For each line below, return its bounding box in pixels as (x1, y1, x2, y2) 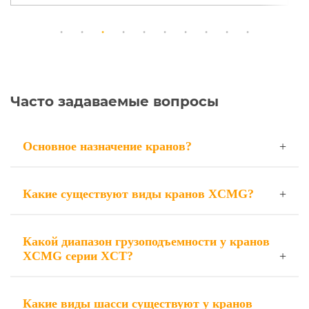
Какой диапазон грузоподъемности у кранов (23, 235, 270, 248)
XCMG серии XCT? (23, 249, 133, 263)
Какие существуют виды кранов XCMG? (23, 187, 254, 201)
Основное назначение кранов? (23, 139, 192, 153)
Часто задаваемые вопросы (10, 93, 219, 110)
